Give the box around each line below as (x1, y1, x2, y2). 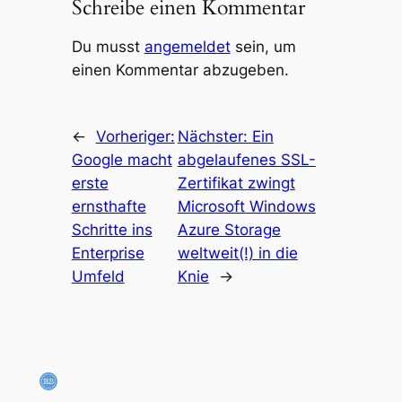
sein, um (230, 37, 296, 56)
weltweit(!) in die (177, 243, 298, 262)
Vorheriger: (95, 127, 175, 145)
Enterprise (71, 243, 144, 262)
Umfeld (71, 267, 125, 285)
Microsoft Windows (177, 197, 316, 215)
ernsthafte (71, 197, 146, 215)
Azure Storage (177, 220, 281, 239)
